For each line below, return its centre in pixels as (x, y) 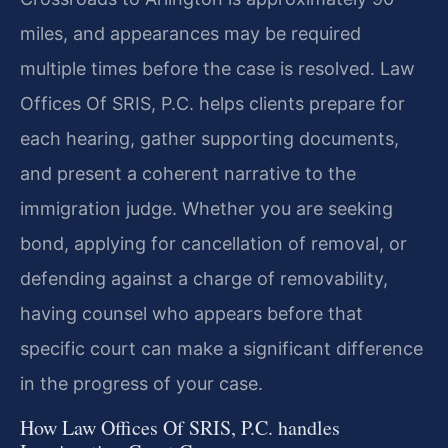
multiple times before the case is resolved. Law (217, 69)
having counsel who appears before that (191, 314)
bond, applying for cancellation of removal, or (213, 244)
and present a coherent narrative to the (188, 174)
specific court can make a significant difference (221, 349)
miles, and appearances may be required (190, 34)
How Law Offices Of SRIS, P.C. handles (180, 427)
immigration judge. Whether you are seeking (206, 209)
